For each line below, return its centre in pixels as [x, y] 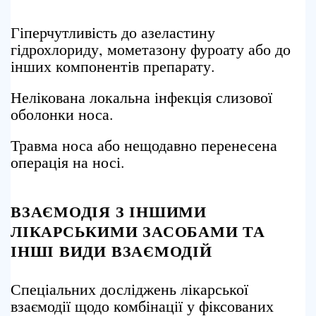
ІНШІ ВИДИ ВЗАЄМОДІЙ [111, 251]
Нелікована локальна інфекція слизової [141, 97]
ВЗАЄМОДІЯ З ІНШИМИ [109, 211]
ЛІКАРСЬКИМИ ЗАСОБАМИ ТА [138, 231]
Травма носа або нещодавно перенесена [144, 145]
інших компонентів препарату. [113, 66]
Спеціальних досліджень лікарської [129, 289]
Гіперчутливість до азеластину [113, 32]
